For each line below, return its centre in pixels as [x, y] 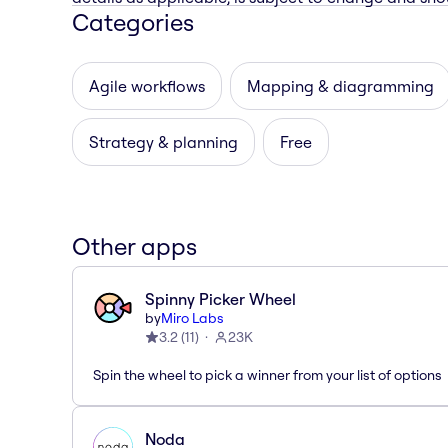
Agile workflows [147, 85]
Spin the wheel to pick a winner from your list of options [267, 374]
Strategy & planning [163, 141]
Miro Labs [192, 317]
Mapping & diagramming [340, 85]
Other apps [134, 245]
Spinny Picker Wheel [220, 298]
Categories [133, 21]
